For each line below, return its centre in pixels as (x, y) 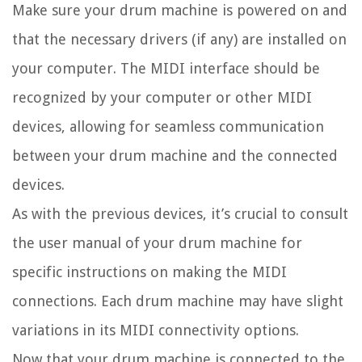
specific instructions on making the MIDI (149, 272)
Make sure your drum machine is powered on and (180, 11)
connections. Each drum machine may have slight (178, 301)
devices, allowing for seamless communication (168, 127)
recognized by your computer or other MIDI (162, 98)
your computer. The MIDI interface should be (166, 69)
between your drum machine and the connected (175, 156)
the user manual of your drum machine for (157, 243)
